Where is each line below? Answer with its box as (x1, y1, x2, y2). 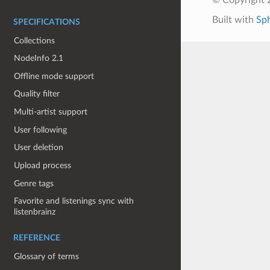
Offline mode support (14, 71, 95, 81)
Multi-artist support (14, 107, 88, 117)
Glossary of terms (14, 251, 80, 261)
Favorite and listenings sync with (14, 196, 134, 206)
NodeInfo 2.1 (14, 54, 64, 63)
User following (14, 125, 67, 134)
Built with (212, 14, 256, 25)
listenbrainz (14, 207, 56, 217)
